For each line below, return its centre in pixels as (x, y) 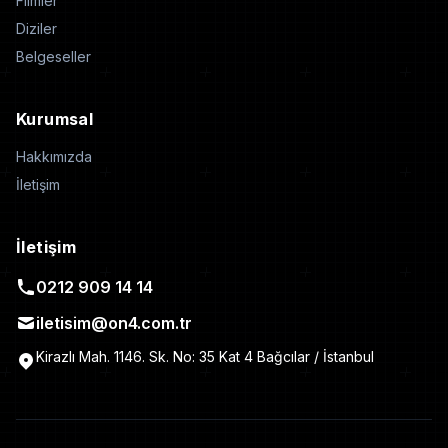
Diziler (36, 28)
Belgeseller (53, 56)
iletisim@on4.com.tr (114, 323)
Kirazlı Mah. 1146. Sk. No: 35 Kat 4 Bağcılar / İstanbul (205, 356)
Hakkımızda (54, 156)
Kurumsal (55, 119)
